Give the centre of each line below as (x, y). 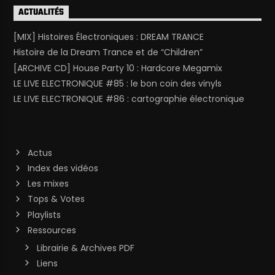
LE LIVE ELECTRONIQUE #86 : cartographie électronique (129, 99)
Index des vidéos (63, 168)
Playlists (44, 215)
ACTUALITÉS (41, 13)
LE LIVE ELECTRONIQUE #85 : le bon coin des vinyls (118, 83)
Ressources (52, 230)
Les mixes (48, 184)
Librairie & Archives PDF (85, 248)
